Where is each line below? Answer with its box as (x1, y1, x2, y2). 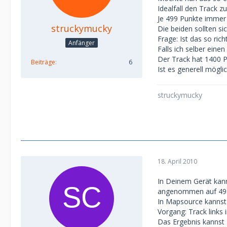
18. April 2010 (158, 157, 197, 166)
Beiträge (31, 57, 55, 66)
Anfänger (68, 38, 95, 47)
